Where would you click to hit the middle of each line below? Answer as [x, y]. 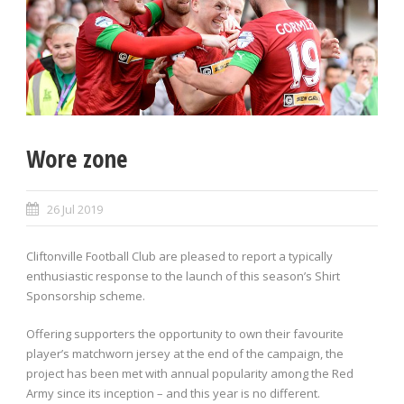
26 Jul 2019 [75, 210]
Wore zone [77, 159]
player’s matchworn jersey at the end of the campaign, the [185, 354]
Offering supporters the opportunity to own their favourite [185, 334]
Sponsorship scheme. [86, 296]
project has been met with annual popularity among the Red [190, 374]
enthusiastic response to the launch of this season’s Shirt [183, 276]
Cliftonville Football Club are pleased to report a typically [179, 257]
